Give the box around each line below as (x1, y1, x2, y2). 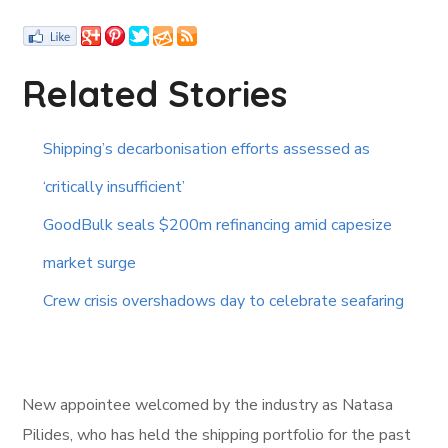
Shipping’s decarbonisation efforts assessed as (43, 138, 371, 161)
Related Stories (22, 71, 288, 117)
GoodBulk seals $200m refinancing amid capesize (43, 214, 393, 237)
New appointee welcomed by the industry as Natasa (22, 394, 394, 417)
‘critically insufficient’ (43, 176, 186, 199)
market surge (43, 252, 137, 275)
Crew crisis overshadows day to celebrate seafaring (43, 290, 405, 313)
